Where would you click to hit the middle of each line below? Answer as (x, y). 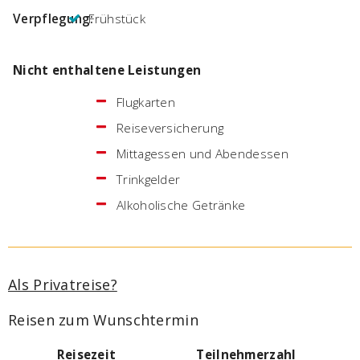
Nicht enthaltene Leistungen (107, 70)
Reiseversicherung (170, 127)
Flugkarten (146, 102)
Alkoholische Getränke (181, 205)
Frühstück (117, 18)
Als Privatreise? (63, 284)
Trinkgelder (149, 179)
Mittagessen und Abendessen (202, 153)
